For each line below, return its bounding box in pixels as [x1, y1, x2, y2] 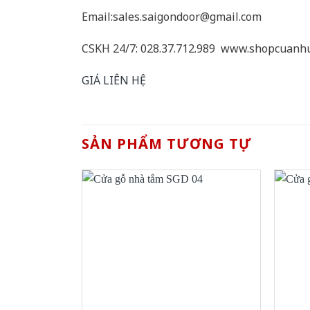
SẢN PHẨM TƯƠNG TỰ [82, 134, 252, 153]
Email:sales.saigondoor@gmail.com [82, 9, 262, 25]
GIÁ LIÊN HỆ [82, 73, 146, 88]
